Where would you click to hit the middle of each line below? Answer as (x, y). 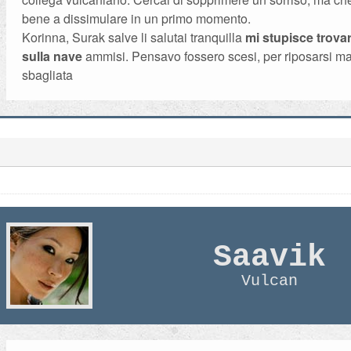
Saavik (270, 257)
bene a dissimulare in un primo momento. (137, 18)
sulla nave (52, 56)
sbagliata (48, 75)
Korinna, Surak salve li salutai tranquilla (134, 37)
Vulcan (270, 281)
